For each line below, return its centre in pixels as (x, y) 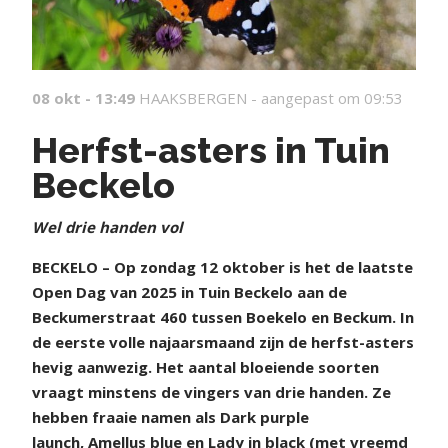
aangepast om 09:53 (332, 97)
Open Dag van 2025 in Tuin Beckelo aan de (189, 291)
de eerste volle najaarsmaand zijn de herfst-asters (223, 341)
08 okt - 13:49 (83, 97)
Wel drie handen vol (107, 226)
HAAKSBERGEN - (200, 97)
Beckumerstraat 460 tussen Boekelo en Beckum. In (223, 316)
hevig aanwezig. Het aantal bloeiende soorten (205, 366)
